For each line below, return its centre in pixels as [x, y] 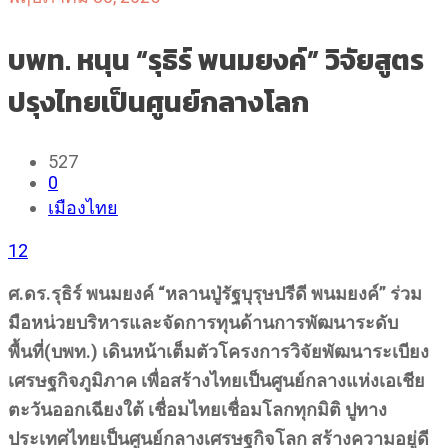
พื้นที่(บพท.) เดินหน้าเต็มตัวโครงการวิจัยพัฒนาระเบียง [218, 351]
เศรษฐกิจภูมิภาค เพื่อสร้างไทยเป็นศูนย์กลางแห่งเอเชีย [216, 380]
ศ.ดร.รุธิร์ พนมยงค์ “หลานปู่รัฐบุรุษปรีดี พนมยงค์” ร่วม [215, 293]
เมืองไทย [83, 207]
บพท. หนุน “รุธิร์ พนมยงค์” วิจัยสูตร [216, 60]
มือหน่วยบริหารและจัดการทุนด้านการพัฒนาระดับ [203, 322]
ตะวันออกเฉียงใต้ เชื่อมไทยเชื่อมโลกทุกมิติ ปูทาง [197, 409]
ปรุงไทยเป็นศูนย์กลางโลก [158, 102]
